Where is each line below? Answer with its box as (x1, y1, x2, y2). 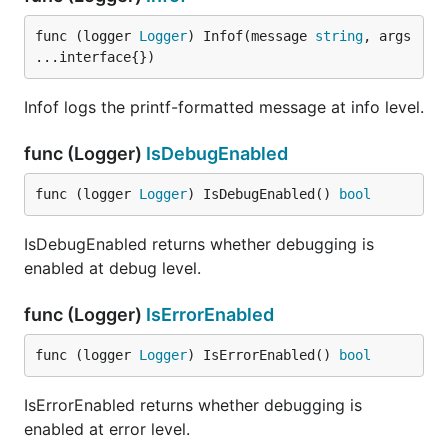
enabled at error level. (24, 419, 190, 439)
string (315, 28, 363, 44)
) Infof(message (187, 28, 315, 44)
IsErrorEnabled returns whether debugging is (24, 395, 362, 415)
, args (363, 28, 411, 44)
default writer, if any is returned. (24, 12, 266, 33)
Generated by (24, 88, 132, 109)
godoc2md (132, 88, 215, 109)
